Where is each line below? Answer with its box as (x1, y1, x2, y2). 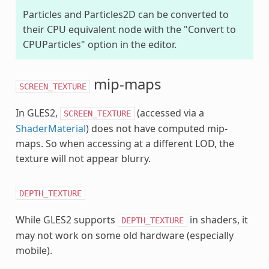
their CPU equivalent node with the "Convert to (22, 22, 236, 36)
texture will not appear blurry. (15, 151, 151, 165)
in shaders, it (187, 213, 248, 226)
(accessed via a (134, 106, 204, 119)
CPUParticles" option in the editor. (22, 37, 177, 51)
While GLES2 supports (15, 213, 118, 226)
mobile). (15, 243, 52, 257)
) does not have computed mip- (85, 121, 228, 135)
